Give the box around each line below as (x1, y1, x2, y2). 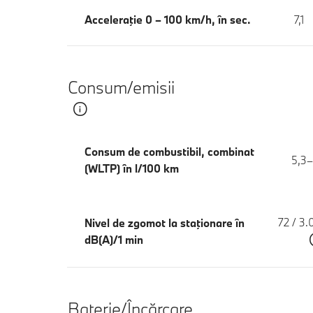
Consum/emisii (68, 76, 175, 99)
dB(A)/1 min (85, 233, 143, 247)
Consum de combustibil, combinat (85, 144, 254, 159)
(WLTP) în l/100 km (85, 161, 179, 175)
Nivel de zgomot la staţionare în (85, 216, 245, 231)
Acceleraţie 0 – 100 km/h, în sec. (85, 12, 251, 27)
